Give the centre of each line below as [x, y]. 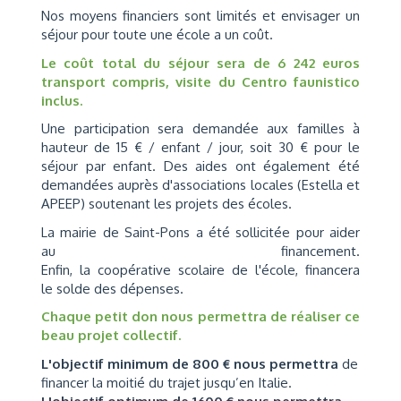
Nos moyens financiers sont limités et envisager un [200, 16]
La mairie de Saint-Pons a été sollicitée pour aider [200, 232]
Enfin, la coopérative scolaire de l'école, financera [200, 269]
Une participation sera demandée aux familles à [200, 128]
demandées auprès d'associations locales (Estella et [200, 185]
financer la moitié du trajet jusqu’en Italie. [166, 382]
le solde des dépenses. [112, 288]
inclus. [62, 100]
